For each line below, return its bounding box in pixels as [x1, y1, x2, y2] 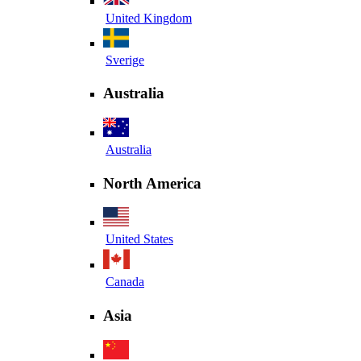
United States [106, 232, 173, 247]
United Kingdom [106, 10, 192, 25]
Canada [106, 275, 144, 289]
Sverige [106, 52, 144, 67]
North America [103, 174, 201, 192]
